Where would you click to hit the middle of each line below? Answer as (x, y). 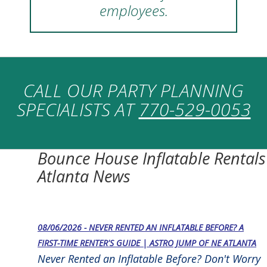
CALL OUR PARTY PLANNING (133, 90)
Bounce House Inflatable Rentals (152, 158)
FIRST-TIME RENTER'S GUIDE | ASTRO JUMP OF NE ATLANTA (147, 243)
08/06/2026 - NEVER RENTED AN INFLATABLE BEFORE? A (141, 227)
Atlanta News (84, 176)
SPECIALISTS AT (77, 109)
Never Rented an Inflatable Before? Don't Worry (149, 258)
